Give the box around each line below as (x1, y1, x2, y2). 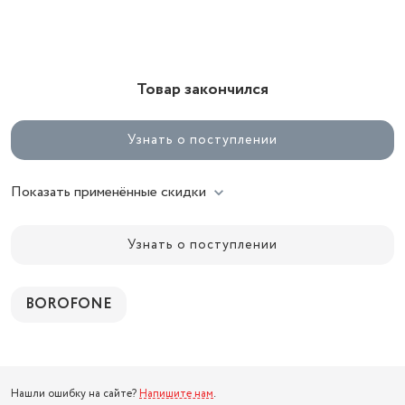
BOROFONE (25, 294, 112, 315)
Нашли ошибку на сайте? (11, 386, 139, 401)
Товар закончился (137, 78, 268, 101)
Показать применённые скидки (11, 182, 206, 202)
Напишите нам (139, 386, 213, 401)
